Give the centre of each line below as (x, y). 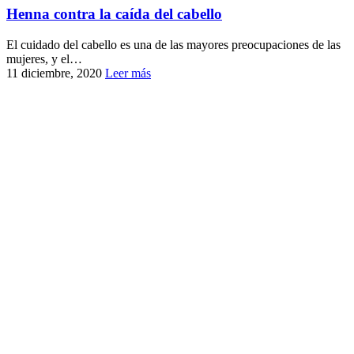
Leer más (128, 73)
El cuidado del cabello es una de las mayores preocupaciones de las (173, 45)
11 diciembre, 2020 (54, 73)
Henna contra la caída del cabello (114, 14)
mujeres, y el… (44, 59)
